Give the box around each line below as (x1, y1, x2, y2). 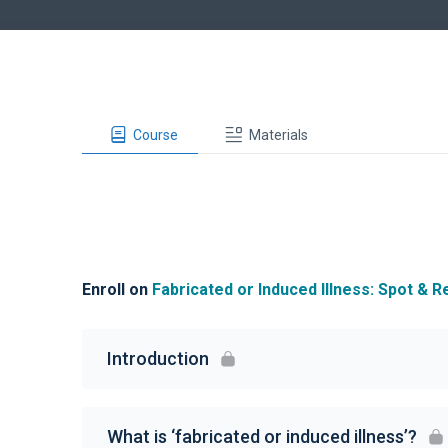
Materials (248, 126, 308, 143)
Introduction (107, 348, 209, 369)
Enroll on (82, 280, 152, 299)
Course (132, 126, 178, 143)
